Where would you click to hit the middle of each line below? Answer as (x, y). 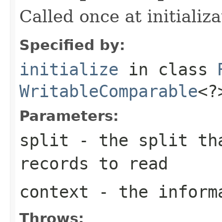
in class (168, 69)
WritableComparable (109, 91)
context (54, 192)
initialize (69, 69)
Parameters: (69, 116)
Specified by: (72, 45)
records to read (94, 163)
